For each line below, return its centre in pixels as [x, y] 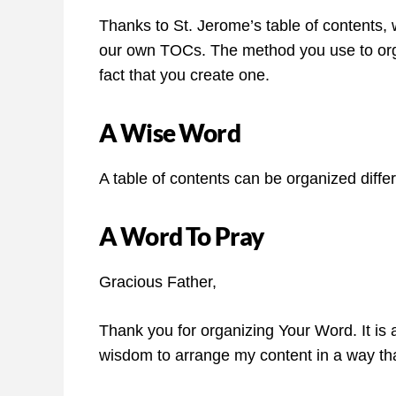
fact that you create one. [184, 76]
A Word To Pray [182, 236]
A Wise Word [170, 133]
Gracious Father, [158, 282]
